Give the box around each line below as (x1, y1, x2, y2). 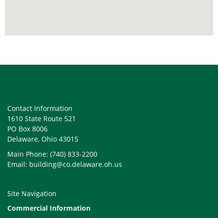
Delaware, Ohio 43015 (7, 134, 78, 144)
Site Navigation (7, 189, 56, 198)
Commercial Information (7, 203, 91, 213)
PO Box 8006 (7, 124, 48, 133)
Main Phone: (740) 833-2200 (7, 149, 97, 159)
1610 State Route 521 (7, 114, 76, 123)
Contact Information (7, 104, 73, 113)
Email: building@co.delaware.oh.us (7, 160, 122, 169)
